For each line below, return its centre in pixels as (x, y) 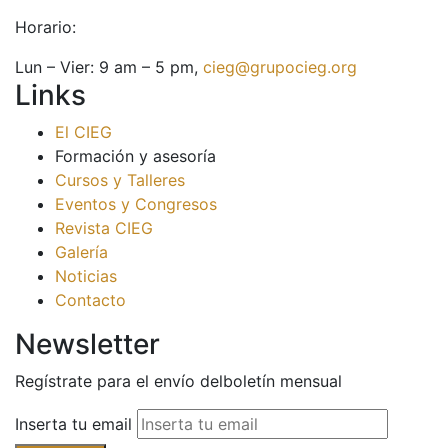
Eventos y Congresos (136, 203)
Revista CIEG (104, 227)
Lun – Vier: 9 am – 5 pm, (109, 66)
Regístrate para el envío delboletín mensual (178, 380)
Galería (81, 251)
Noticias (86, 275)
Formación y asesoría (135, 155)
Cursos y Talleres (120, 179)
